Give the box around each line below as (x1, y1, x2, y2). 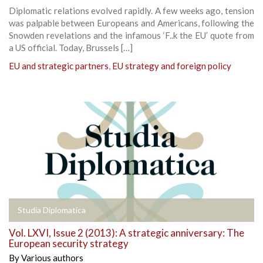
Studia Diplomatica (18, 204, 86, 215)
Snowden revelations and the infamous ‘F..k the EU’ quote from (9, 29, 254, 41)
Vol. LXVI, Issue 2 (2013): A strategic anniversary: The (9, 226, 244, 239)
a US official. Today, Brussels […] (9, 42, 133, 53)
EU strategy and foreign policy (112, 60, 231, 71)
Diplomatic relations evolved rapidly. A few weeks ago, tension (9, 5, 254, 16)
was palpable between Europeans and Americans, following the (9, 17, 254, 28)
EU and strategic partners (9, 60, 109, 71)
